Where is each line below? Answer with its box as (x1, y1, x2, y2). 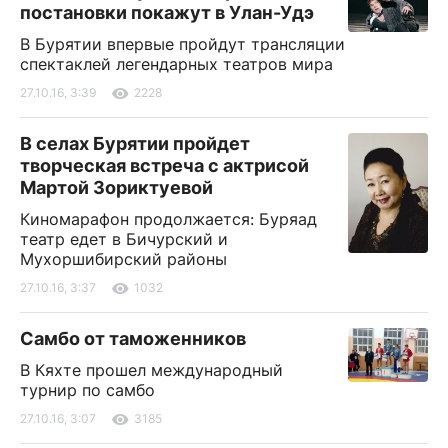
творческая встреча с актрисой (20, 154, 309, 176)
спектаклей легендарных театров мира (20, 53, 333, 74)
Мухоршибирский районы (20, 248, 227, 269)
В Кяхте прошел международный (20, 359, 283, 380)
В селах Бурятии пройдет (20, 132, 250, 154)
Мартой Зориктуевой (20, 176, 213, 198)
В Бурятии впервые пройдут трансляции (20, 33, 345, 54)
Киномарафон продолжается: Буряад (20, 208, 317, 229)
